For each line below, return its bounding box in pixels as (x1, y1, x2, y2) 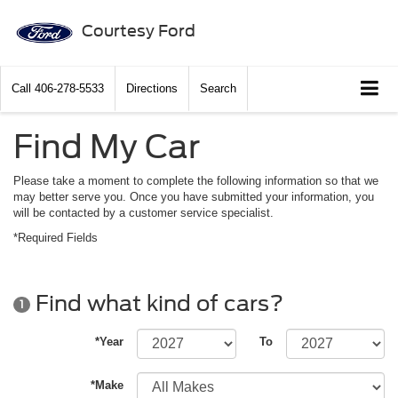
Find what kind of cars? (30, 290, 283, 316)
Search (200, 82, 236, 96)
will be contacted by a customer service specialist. (13, 206, 274, 220)
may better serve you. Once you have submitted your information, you (13, 190, 374, 204)
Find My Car (13, 127, 200, 167)
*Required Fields (13, 231, 98, 245)
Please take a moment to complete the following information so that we (13, 174, 378, 188)
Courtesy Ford (81, 20, 195, 40)
